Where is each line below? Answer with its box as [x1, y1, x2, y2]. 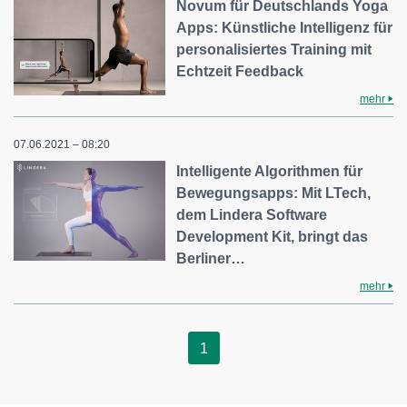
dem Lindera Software [176, 207, 328, 223]
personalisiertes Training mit [176, 42, 372, 57]
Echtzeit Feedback [176, 64, 304, 79]
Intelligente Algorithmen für [176, 164, 363, 179]
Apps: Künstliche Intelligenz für [176, 20, 393, 35]
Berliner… [176, 251, 246, 266]
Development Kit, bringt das [176, 229, 369, 244]
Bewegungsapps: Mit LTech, [176, 185, 372, 201]
